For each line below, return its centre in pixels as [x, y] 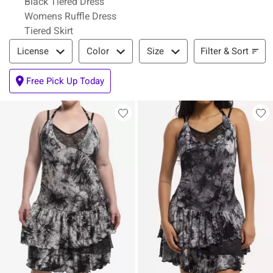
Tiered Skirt [49, 31]
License [33, 51]
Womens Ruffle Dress [70, 16]
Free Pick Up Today [65, 81]
